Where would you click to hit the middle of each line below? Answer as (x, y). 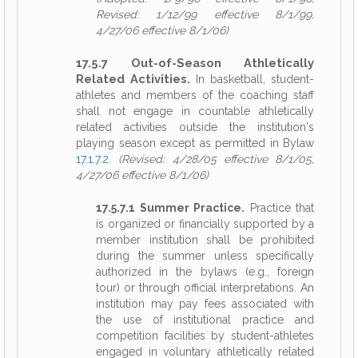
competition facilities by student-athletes (205, 336)
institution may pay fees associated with (205, 304)
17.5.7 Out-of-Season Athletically (195, 63)
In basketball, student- (252, 79)
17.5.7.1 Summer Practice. (170, 208)
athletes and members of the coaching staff (195, 95)
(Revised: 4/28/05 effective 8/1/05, (216, 159)
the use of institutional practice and (205, 320)
